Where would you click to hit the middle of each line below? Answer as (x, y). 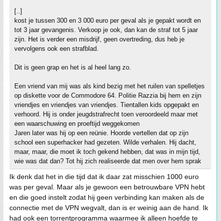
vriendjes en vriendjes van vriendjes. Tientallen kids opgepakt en (107, 105)
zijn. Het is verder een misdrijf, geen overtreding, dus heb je (99, 39)
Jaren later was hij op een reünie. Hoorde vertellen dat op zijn (101, 133)
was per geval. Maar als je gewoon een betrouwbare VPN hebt (107, 187)
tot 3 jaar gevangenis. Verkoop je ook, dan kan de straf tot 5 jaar (106, 30)
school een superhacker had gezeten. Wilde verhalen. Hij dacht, (105, 142)
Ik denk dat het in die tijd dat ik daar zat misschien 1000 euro (104, 177)
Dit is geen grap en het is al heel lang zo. (73, 67)
